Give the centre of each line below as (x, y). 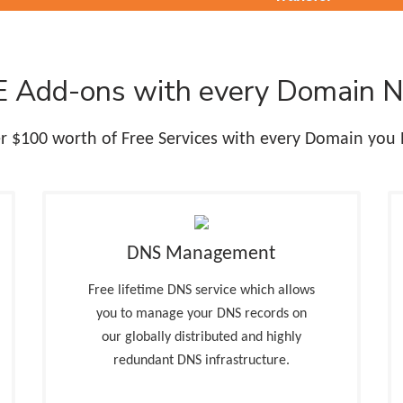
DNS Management (201, 254)
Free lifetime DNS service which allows (201, 291)
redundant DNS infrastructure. (201, 361)
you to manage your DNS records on (201, 314)
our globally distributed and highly (201, 337)
